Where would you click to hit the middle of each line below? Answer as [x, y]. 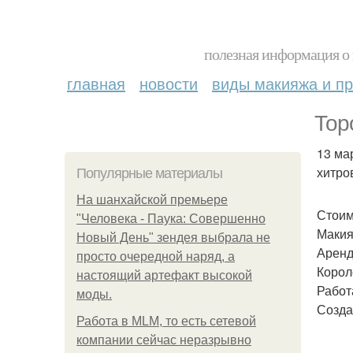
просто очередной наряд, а [156, 256]
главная [96, 83]
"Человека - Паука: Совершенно [171, 219]
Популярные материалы [149, 173]
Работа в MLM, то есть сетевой [166, 321]
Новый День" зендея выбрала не [173, 238]
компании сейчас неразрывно [164, 340]
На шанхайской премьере [152, 200]
